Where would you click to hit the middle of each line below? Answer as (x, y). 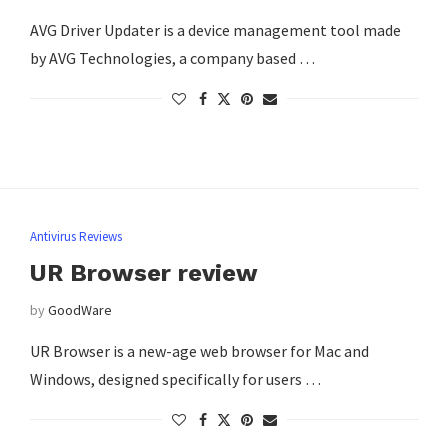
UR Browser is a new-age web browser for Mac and (199, 351)
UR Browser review (143, 273)
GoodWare (79, 310)
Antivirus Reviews (75, 237)
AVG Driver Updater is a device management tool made (215, 29)
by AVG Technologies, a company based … (172, 57)
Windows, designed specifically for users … (175, 379)
